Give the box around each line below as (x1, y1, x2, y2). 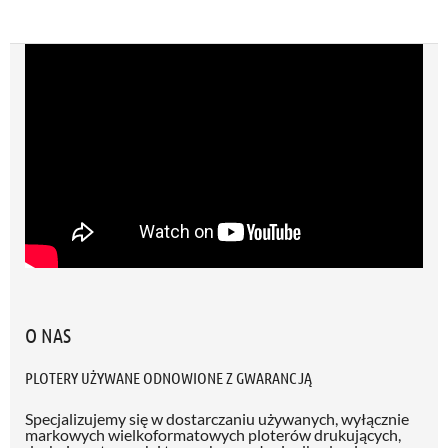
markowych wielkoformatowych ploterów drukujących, (25, 424, 401, 444)
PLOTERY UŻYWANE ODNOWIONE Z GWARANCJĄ (25, 367, 312, 387)
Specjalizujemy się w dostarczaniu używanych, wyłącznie (25, 408, 409, 428)
